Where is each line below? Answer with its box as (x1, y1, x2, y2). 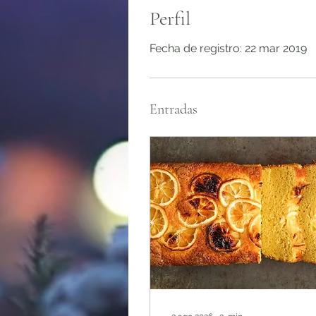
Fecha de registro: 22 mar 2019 (150, 42, 307, 55)
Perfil (150, 6, 190, 30)
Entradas (150, 101, 197, 118)
